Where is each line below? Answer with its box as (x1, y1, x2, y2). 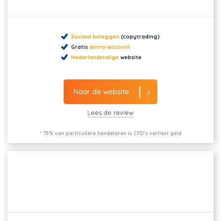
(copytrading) (119, 33, 160, 40)
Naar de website (74, 87, 129, 97)
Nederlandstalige (71, 53, 119, 61)
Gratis (71, 43, 89, 50)
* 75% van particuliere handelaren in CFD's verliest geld (39, 130, 182, 137)
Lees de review (87, 108, 134, 116)
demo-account (89, 43, 130, 50)
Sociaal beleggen (71, 33, 119, 40)
